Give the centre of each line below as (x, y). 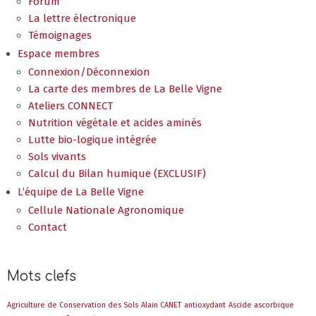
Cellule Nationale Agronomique (106, 210)
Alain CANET (161, 305)
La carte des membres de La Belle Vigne (125, 89)
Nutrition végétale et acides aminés (115, 122)
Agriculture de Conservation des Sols (73, 305)
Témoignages (60, 35)
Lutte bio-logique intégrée (92, 139)
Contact (48, 227)
